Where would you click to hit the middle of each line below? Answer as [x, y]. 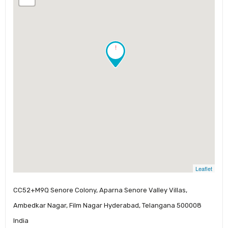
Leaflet [204, 168]
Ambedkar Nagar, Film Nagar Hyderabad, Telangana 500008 [107, 205]
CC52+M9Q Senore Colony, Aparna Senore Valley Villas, [100, 190]
